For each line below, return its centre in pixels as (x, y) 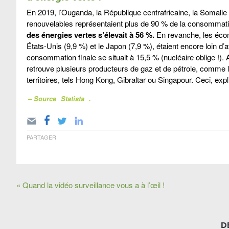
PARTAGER (41, 137)
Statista (72, 99)
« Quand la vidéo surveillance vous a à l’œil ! (90, 185)
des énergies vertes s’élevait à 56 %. (90, 35)
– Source (43, 99)
